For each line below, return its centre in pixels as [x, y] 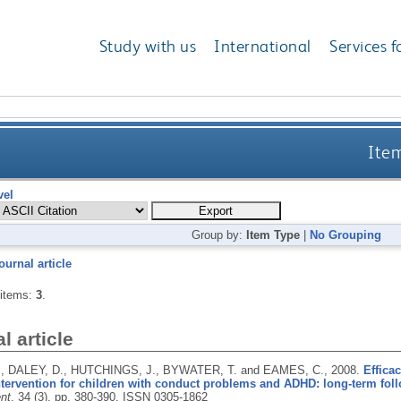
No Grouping [346, 235]
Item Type [273, 235]
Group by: [219, 235]
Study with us [148, 47]
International [263, 47]
